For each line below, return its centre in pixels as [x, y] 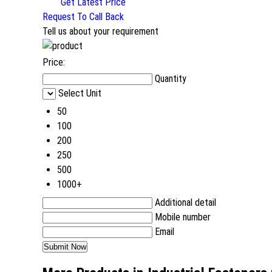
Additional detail [185, 202]
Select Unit [80, 93]
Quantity [171, 78]
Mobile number [183, 217]
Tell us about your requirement [100, 31]
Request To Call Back [83, 16]
